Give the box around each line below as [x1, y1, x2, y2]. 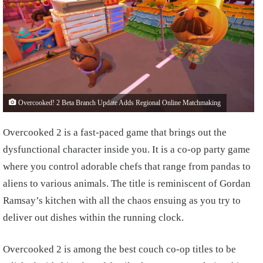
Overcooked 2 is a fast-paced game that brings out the [3, 127, 227, 138]
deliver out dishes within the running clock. [3, 212, 186, 223]
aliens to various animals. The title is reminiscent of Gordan [3, 178, 251, 189]
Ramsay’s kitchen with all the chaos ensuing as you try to [3, 195, 241, 206]
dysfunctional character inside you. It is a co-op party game [3, 144, 250, 155]
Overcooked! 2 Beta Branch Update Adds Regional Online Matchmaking [16, 99, 221, 107]
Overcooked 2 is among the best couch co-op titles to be [3, 244, 236, 255]
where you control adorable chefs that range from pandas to [3, 161, 251, 172]
